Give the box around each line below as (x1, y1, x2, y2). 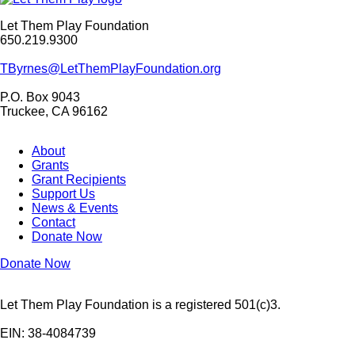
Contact (32, 215, 75, 229)
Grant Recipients (32, 172, 126, 186)
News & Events (32, 200, 118, 215)
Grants (32, 158, 69, 172)
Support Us (32, 186, 95, 200)
